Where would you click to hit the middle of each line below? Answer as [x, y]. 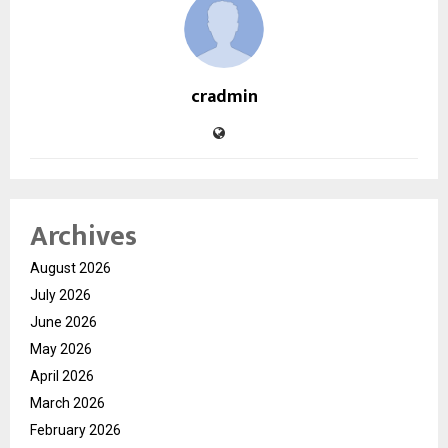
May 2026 [61, 349]
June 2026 [63, 322]
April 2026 [62, 376]
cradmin [224, 97]
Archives [83, 237]
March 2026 [67, 403]
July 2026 [60, 295]
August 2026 [70, 268]
